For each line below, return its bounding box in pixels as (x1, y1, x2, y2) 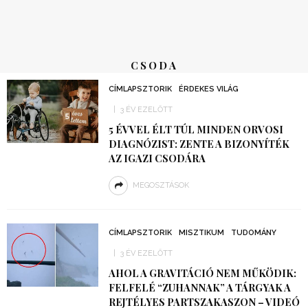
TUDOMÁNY (230, 228, 276, 237)
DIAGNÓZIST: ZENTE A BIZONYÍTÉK (108, 137, 289, 151)
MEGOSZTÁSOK (132, 181, 189, 190)
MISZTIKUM (178, 228, 224, 237)
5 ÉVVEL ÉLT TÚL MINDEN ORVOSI (108, 122, 283, 136)
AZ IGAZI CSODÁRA (108, 151, 206, 165)
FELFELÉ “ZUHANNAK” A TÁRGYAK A (108, 280, 291, 294)
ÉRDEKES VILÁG (178, 85, 239, 93)
